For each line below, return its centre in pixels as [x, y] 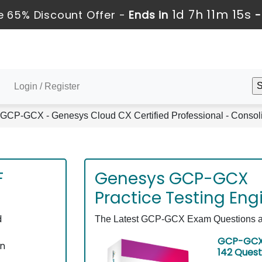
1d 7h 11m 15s [211, 15]
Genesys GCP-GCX [171, 179]
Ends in [149, 15]
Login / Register [47, 86]
